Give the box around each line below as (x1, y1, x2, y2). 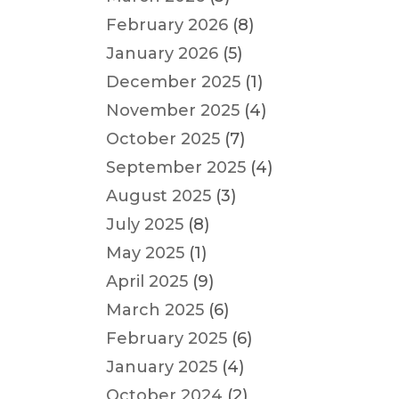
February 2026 (106, 15, 229, 35)
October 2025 (106, 129, 221, 149)
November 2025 (106, 101, 240, 120)
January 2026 (106, 44, 219, 63)
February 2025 (106, 329, 228, 348)
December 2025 (106, 72, 241, 92)
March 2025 (106, 300, 205, 320)
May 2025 (106, 243, 185, 263)
